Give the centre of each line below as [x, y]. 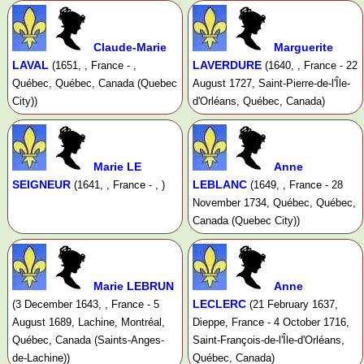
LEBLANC [219, 185]
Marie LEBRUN [134, 286]
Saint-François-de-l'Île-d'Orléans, [268, 340]
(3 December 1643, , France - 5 [86, 305]
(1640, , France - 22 [311, 66]
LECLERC [219, 304]
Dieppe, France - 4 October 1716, [271, 323]
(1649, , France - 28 [296, 185]
